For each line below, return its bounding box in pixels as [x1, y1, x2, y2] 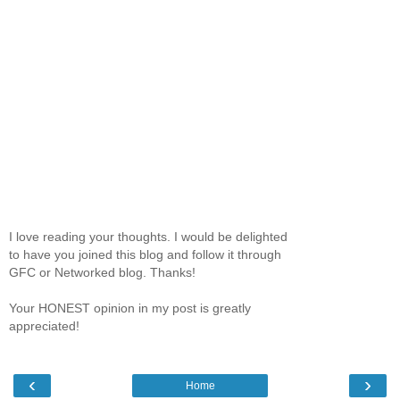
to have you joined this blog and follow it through [9, 246, 281, 262]
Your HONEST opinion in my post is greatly [9, 300, 251, 315]
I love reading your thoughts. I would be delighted [9, 229, 287, 244]
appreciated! [9, 318, 79, 333]
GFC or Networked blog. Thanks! [9, 264, 196, 279]
